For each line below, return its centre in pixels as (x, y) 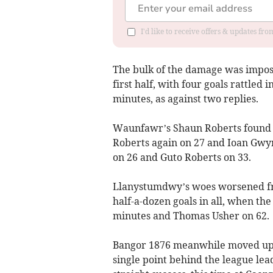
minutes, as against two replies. (185, 98)
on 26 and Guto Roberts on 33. (182, 157)
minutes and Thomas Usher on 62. (191, 215)
